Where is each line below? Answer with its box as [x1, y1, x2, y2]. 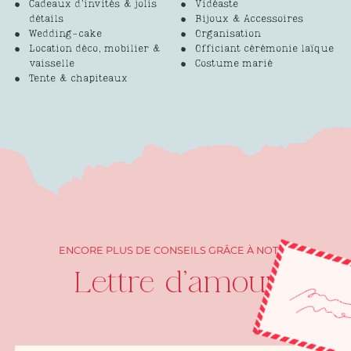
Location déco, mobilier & [28, 44, 161, 55]
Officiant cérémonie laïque [194, 44, 334, 55]
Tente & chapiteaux [28, 74, 128, 85]
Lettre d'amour [73, 264, 277, 302]
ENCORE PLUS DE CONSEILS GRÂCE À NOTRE [58, 244, 292, 257]
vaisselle [28, 59, 74, 70]
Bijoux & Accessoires [194, 14, 303, 25]
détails [28, 14, 63, 25]
